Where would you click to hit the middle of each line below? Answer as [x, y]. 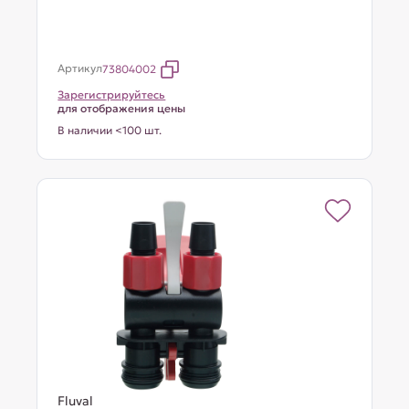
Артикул [80, 68]
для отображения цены [122, 108]
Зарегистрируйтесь [112, 94]
